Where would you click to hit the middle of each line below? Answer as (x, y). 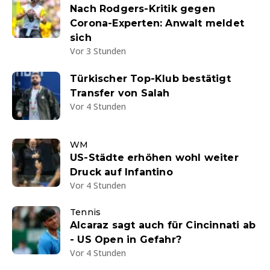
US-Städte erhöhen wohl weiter (154, 158)
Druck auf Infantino (121, 172)
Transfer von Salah (120, 93)
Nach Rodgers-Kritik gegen (143, 9)
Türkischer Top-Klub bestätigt (150, 79)
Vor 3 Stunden (98, 51)
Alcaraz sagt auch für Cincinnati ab (163, 225)
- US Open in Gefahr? (126, 240)
